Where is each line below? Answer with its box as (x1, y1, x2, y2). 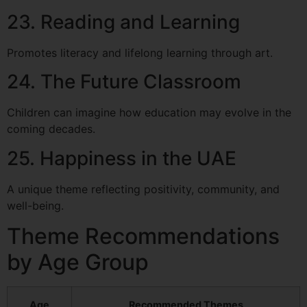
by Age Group (7, 249, 149, 276)
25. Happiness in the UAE (7, 146, 236, 170)
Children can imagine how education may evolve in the (7, 106, 291, 120)
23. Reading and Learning (7, 10, 240, 34)
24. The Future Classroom (7, 70, 241, 94)
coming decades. (7, 122, 95, 136)
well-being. (7, 198, 64, 212)
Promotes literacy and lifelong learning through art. (7, 45, 273, 60)
